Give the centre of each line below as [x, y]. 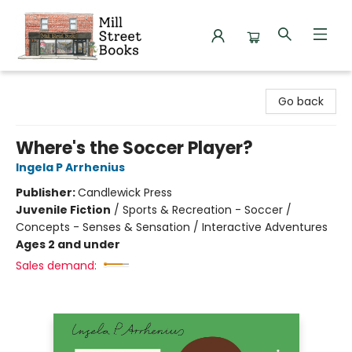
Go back [301, 101]
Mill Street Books [56, 84]
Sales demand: [56, 266]
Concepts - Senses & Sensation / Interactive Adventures [172, 227]
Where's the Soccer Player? [134, 148]
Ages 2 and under [68, 244]
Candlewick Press [125, 192]
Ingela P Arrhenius [70, 167]
